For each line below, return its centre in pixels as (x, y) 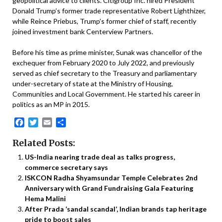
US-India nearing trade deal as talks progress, (100, 157)
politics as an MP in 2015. (51, 104)
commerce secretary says (66, 167)
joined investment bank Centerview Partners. (83, 31)
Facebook (42, 122)
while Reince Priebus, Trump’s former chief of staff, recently (104, 21)
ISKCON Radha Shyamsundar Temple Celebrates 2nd (111, 178)
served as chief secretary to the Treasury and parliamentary (105, 73)
